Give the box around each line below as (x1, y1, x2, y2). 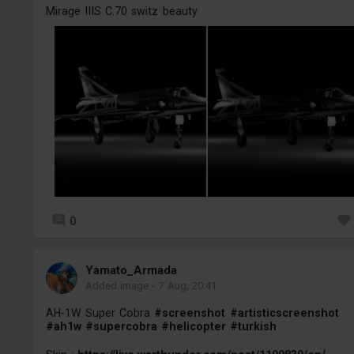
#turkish (230, 319, 277, 333)
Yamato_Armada (85, 262, 177, 277)
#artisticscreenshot (229, 306, 339, 319)
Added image (85, 279, 149, 292)
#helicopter (161, 319, 227, 333)
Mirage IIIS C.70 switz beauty (45, 4, 198, 17)
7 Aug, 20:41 (158, 279, 217, 292)
